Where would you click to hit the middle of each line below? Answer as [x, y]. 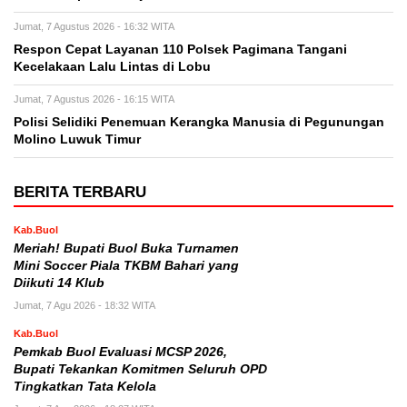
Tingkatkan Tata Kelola [85, 387]
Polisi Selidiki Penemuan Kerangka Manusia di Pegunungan [199, 122]
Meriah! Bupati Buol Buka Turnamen [126, 248]
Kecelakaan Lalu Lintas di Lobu [112, 67]
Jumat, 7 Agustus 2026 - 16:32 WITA [94, 26]
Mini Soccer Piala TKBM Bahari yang [126, 266]
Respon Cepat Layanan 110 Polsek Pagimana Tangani [180, 50]
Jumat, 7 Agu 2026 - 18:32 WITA [84, 305]
